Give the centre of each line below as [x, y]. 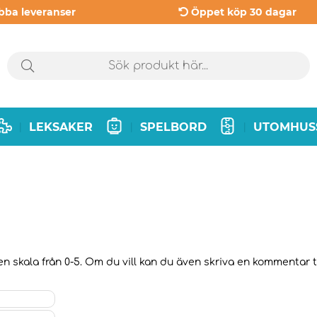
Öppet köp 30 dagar [243, 12]
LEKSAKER [61, 127]
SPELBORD [173, 127]
